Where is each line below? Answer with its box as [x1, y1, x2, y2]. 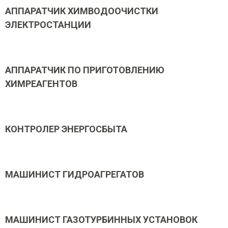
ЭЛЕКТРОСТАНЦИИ [5, 19, 91, 30]
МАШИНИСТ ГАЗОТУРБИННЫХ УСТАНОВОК [5, 214, 197, 225]
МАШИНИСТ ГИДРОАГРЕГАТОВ [5, 169, 144, 180]
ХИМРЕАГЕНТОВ [5, 78, 77, 89]
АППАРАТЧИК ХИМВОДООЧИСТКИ [5, 6, 158, 16]
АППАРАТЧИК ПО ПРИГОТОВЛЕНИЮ [5, 65, 164, 75]
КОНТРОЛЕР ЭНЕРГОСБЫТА [5, 124, 127, 134]
